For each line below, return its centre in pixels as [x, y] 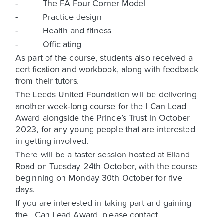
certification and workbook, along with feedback [107, 69]
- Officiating [49, 44]
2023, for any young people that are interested [105, 129]
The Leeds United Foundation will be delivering [106, 94]
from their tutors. [47, 80]
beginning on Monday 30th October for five [99, 177]
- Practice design [59, 16]
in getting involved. [52, 140]
